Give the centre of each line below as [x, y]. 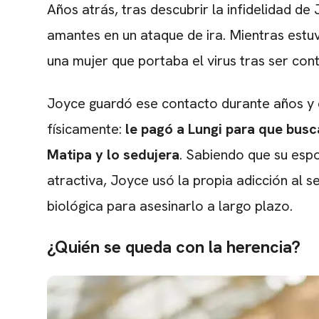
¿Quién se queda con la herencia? [174, 247]
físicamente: [86, 129]
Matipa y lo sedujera [113, 155]
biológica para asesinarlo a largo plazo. [170, 206]
